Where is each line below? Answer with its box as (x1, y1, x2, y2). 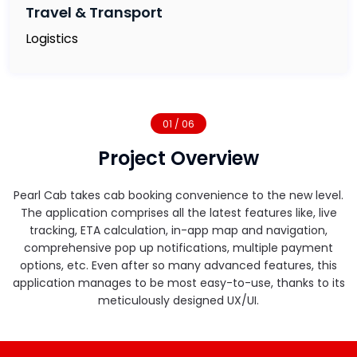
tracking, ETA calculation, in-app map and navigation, (29, 222, 328, 238)
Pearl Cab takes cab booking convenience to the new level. (14, 187, 343, 203)
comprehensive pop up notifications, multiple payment (24, 240, 333, 256)
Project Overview (98, 145, 259, 171)
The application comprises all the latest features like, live (20, 205, 337, 221)
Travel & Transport (25, 2, 163, 22)
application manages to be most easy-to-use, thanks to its (12, 275, 345, 291)
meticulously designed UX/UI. (98, 292, 259, 308)
